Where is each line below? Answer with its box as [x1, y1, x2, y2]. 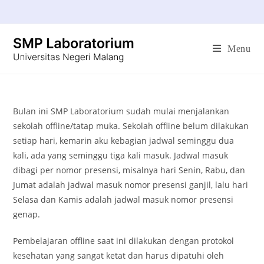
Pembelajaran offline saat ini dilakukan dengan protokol [13, 235, 235, 246]
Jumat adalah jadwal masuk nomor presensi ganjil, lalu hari [13, 179, 249, 190]
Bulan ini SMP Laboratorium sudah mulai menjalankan [13, 105, 230, 117]
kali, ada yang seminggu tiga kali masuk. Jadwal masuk [13, 150, 229, 161]
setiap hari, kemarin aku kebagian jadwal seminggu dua [13, 135, 235, 146]
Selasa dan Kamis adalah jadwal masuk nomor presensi [13, 194, 234, 205]
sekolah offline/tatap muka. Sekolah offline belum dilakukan [13, 120, 249, 131]
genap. [13, 209, 41, 220]
